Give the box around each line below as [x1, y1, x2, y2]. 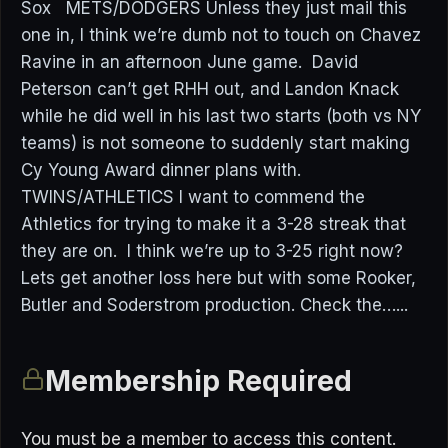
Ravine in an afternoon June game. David [21, 52, 358, 72]
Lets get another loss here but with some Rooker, [21, 268, 416, 288]
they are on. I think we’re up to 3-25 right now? [21, 241, 408, 261]
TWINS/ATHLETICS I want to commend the [21, 187, 365, 207]
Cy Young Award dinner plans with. [21, 160, 301, 180]
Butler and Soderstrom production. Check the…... [21, 295, 408, 315]
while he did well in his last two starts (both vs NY [21, 106, 421, 126]
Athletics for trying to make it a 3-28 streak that [21, 214, 406, 234]
